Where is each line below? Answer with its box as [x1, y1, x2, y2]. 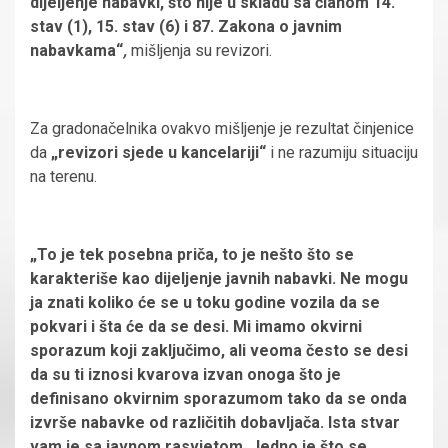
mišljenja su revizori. [127, 40, 276, 60]
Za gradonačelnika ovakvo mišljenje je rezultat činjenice [30, 118, 414, 138]
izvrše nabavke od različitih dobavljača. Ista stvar [30, 412, 400, 432]
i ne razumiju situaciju [266, 142, 418, 162]
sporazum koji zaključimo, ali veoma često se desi [30, 340, 408, 360]
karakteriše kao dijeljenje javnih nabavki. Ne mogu [30, 268, 408, 288]
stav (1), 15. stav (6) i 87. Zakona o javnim [30, 16, 342, 36]
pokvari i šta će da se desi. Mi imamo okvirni [30, 316, 362, 336]
